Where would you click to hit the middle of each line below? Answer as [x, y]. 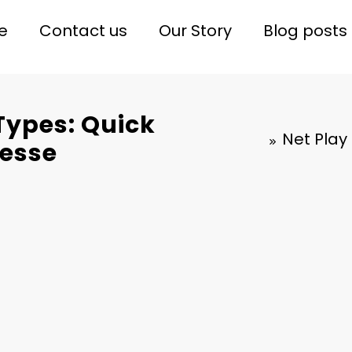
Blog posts [305, 31]
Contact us [83, 31]
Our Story [195, 31]
